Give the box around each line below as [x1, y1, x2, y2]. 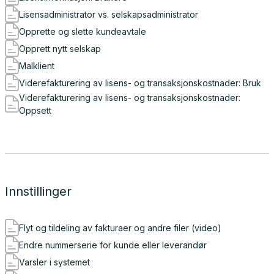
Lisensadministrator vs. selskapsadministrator [19, 9, 198, 20]
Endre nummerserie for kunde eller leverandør [19, 239, 207, 250]
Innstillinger [5, 184, 72, 199]
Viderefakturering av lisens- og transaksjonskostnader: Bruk [19, 77, 261, 88]
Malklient [19, 60, 54, 71]
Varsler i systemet [19, 256, 90, 267]
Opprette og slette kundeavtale [19, 26, 146, 37]
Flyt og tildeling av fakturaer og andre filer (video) [19, 222, 221, 233]
